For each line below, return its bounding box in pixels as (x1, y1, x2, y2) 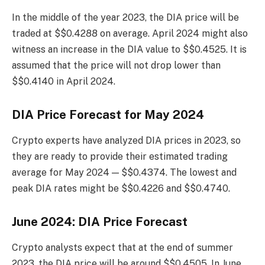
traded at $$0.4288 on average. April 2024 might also (12, 28, 248, 40)
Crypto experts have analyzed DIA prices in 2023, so (12, 135, 241, 147)
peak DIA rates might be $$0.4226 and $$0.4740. (12, 183, 230, 195)
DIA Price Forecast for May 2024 (12, 108, 204, 122)
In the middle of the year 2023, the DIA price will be (12, 12, 239, 24)
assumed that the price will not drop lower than (12, 60, 221, 72)
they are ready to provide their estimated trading (12, 151, 228, 163)
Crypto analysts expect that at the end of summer (12, 242, 233, 254)
